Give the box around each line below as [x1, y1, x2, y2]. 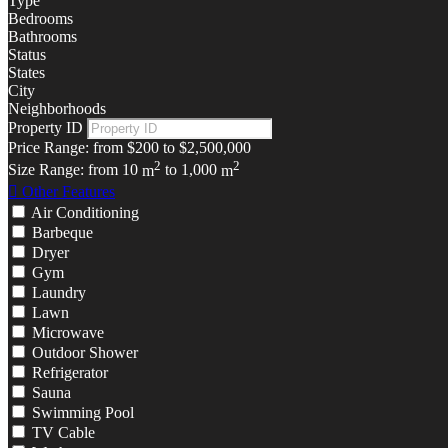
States [8, 64, 45, 82]
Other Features [18, 182, 115, 200]
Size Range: [8, 161, 84, 179]
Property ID [8, 119, 83, 137]
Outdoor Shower [32, 343, 138, 361]
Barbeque [32, 223, 93, 241]
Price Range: [8, 139, 89, 157]
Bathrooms [8, 28, 77, 46]
